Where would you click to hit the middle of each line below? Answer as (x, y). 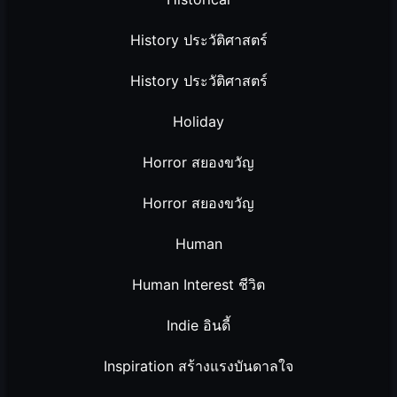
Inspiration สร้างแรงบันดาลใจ (198, 366)
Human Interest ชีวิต (198, 284)
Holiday (198, 121)
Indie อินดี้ (198, 325)
